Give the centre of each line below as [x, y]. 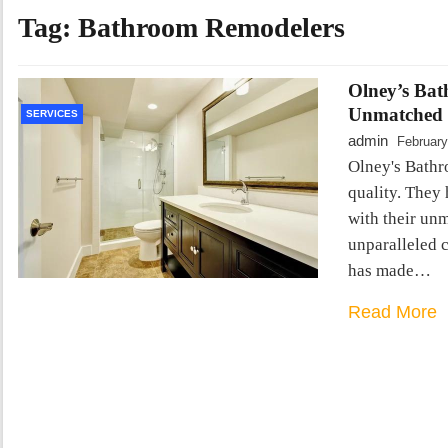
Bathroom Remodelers [211, 28]
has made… [389, 271]
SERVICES [52, 114]
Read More [392, 312]
